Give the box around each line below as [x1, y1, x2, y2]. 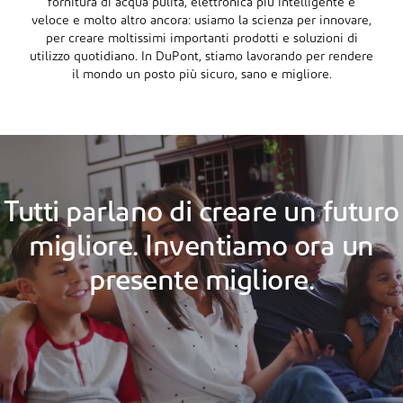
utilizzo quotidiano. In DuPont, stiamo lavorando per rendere [30, 50, 373, 64]
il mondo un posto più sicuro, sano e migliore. [71, 68, 332, 82]
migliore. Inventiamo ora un [29, 234, 374, 263]
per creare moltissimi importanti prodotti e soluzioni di [45, 32, 358, 46]
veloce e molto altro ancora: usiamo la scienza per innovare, [31, 14, 372, 28]
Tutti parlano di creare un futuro [4, 200, 399, 228]
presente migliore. [89, 268, 314, 297]
